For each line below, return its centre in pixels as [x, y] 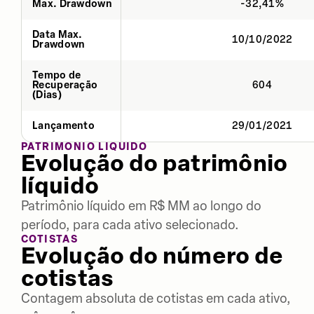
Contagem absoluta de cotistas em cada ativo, [156, 298]
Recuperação [65, 85]
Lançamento [63, 125]
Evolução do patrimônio [155, 163]
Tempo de [57, 75]
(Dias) [47, 95]
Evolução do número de [152, 255]
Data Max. [57, 34]
